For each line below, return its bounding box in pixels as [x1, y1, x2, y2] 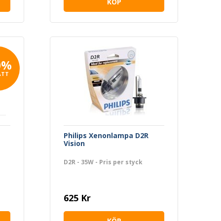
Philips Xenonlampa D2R [64, 130, 148, 140]
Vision [64, 138, 85, 148]
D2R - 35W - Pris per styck [64, 157, 143, 166]
